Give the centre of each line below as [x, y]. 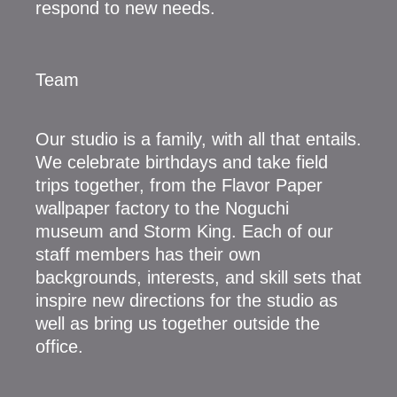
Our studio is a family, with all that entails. [198, 139]
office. [59, 346]
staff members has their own [148, 254]
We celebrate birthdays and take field [182, 162]
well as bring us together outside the [178, 323]
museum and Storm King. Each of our [184, 231]
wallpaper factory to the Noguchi [162, 208]
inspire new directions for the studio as [187, 300]
